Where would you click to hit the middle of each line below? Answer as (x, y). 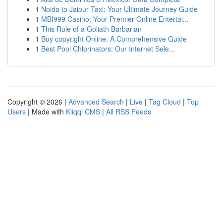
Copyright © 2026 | (38, 102)
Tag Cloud (165, 102)
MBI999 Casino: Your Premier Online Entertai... (115, 19)
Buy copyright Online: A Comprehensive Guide (114, 39)
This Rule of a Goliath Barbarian (91, 29)
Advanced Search (96, 102)
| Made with (46, 111)
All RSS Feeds (129, 111)
